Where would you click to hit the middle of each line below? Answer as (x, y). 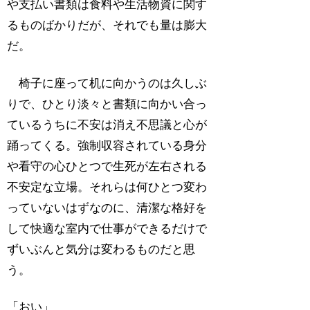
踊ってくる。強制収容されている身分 (107, 145)
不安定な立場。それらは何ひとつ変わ (107, 187)
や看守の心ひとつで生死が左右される (107, 166)
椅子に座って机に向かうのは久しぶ (107, 83)
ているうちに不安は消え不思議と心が (107, 125)
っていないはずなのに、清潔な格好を (107, 208)
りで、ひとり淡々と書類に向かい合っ (107, 104)
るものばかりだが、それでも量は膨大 (107, 25)
